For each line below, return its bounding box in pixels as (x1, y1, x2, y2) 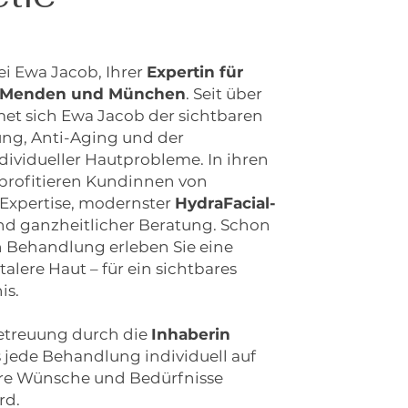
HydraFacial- (175, 194, 277, 212)
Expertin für (147, 63, 244, 81)
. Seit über (186, 85, 263, 103)
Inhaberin (151, 325, 231, 343)
